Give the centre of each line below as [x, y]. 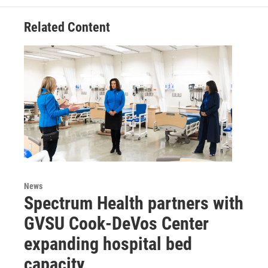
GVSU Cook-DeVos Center [116, 223]
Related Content [67, 27]
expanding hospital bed [108, 243]
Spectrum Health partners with [134, 203]
